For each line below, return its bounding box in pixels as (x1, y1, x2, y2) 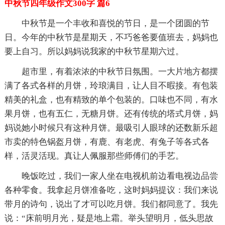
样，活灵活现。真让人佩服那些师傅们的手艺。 (4, 151, 184, 161)
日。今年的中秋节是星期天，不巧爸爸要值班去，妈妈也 (4, 32, 218, 42)
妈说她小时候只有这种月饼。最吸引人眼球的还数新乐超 (4, 123, 218, 133)
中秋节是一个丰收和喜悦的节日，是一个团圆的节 (21, 18, 209, 28)
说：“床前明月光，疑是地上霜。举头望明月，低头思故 (4, 213, 213, 223)
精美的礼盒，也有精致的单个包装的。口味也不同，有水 (4, 94, 218, 104)
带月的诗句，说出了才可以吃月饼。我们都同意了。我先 (4, 199, 218, 209)
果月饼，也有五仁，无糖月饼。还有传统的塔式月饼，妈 (4, 108, 218, 119)
